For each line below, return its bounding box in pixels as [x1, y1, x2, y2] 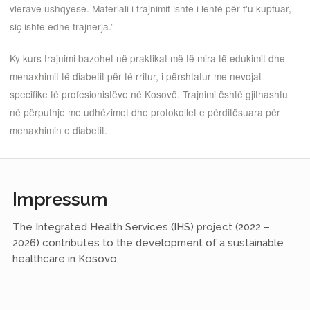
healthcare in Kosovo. [12, 253, 119, 266]
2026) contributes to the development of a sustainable [12, 237, 284, 250]
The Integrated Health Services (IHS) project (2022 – [12, 221, 270, 234]
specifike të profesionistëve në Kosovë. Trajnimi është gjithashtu [10, 87, 288, 102]
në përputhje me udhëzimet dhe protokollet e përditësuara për [10, 105, 280, 120]
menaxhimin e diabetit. [10, 123, 107, 138]
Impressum [12, 189, 108, 210]
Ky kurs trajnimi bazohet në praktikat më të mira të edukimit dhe [10, 51, 285, 66]
